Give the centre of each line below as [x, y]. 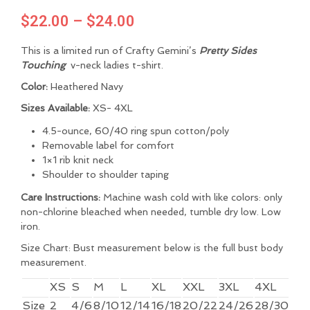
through [161, 89]
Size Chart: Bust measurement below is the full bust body [152, 248]
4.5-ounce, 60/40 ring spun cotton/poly [135, 131]
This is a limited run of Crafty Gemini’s [110, 50]
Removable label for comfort [108, 146]
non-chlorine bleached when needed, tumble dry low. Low [151, 212]
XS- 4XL [111, 108]
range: [155, 43]
